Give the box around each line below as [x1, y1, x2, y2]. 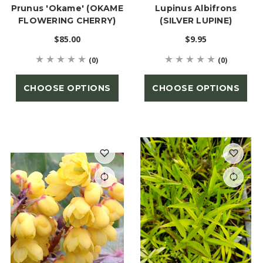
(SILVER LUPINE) [160, 15, 232, 26]
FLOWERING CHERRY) [18, 15, 116, 26]
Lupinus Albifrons [155, 2, 237, 14]
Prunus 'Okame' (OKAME [11, 2, 123, 14]
